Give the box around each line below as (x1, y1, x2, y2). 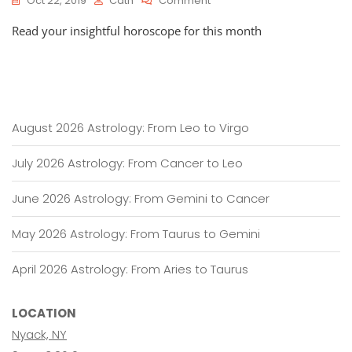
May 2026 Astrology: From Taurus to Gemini (12, 225, 260, 242)
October (210, 24, 253, 38)
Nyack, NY (12, 326, 67, 343)
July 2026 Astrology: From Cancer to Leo (12, 155, 243, 171)
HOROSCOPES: (210, 8, 284, 23)
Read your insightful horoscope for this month (12, 23, 262, 38)
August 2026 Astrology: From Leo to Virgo (12, 119, 249, 136)
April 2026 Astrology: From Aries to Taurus (12, 261, 248, 277)
